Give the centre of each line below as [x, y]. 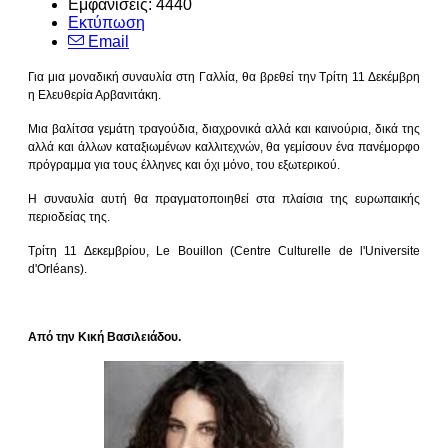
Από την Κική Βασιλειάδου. [104, 337]
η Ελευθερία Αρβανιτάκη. [94, 95]
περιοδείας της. [69, 217]
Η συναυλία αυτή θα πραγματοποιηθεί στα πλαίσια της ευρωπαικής [224, 199]
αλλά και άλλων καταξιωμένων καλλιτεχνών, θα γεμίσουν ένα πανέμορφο [224, 147]
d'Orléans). [57, 269]
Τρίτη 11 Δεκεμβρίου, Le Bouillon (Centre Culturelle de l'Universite [224, 251]
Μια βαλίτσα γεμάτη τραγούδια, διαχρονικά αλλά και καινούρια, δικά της [224, 129]
